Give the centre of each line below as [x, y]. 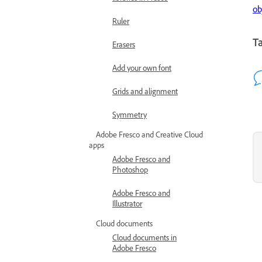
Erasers [124, 46]
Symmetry [130, 116]
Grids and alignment [145, 93]
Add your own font [142, 70]
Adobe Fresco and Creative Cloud [149, 136]
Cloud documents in [144, 239]
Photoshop [130, 171]
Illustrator [127, 205]
